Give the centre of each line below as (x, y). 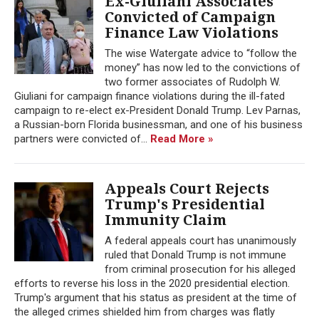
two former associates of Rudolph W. (193, 82)
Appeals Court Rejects (187, 188)
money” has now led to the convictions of (203, 67)
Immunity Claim (166, 220)
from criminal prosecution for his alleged (200, 269)
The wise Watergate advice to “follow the (201, 53)
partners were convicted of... (82, 138)
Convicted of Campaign (190, 17)
